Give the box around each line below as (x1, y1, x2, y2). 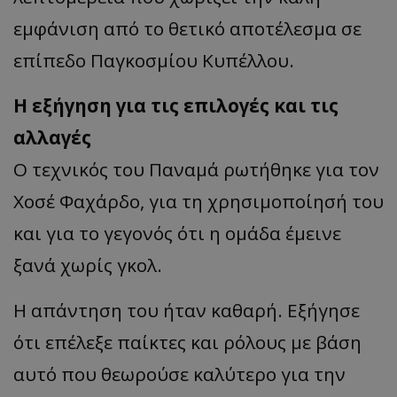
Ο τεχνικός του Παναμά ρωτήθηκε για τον (13, 157, 379, 182)
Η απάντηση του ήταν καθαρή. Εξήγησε (13, 298, 360, 323)
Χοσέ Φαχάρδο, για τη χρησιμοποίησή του (13, 189, 384, 214)
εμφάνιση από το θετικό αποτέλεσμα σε (13, 16, 362, 41)
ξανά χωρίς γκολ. (13, 253, 162, 277)
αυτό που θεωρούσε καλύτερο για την (13, 362, 346, 386)
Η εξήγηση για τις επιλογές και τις (13, 93, 339, 118)
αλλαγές (13, 125, 91, 150)
